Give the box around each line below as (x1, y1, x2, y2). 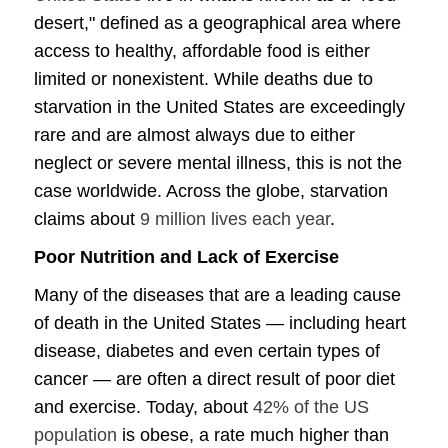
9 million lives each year (140, 209, 330, 229)
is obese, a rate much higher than (117, 425, 389, 445)
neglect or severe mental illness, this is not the (34, 153, 402, 173)
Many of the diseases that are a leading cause (34, 285, 401, 305)
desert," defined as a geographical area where (34, 13, 401, 33)
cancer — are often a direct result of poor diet (34, 369, 395, 389)
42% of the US (253, 397, 369, 417)
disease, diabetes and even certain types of (34, 341, 380, 361)
